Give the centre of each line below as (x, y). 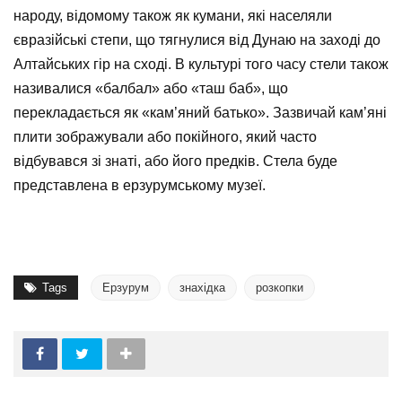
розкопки (280, 288)
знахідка (202, 288)
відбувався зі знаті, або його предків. (138, 162)
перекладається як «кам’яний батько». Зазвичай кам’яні (200, 113)
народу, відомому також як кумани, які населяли (173, 16)
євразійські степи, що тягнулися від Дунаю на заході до (197, 40)
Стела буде (300, 162)
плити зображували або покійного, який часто (165, 137)
